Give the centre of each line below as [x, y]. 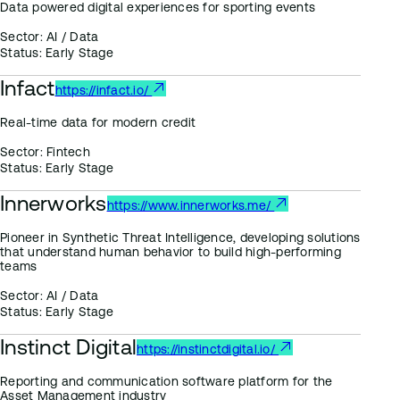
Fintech [66, 152]
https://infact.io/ [104, 90]
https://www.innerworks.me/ [191, 205]
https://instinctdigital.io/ [208, 349]
